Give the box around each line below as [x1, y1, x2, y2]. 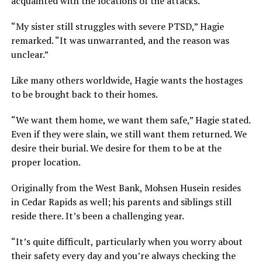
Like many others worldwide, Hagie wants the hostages [11, 73, 243, 87]
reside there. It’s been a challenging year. [11, 209, 184, 222]
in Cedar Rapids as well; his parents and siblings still [11, 195, 232, 208]
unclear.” [11, 47, 49, 61]
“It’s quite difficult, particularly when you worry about [11, 235, 243, 248]
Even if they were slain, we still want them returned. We [11, 127, 247, 140]
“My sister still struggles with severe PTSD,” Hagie [11, 19, 224, 33]
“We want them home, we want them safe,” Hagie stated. [11, 113, 250, 126]
